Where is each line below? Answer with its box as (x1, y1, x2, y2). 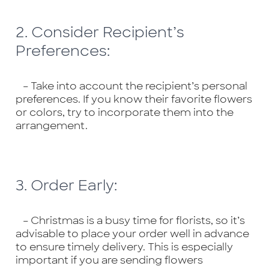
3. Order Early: (15, 176, 117, 195)
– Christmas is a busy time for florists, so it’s (15, 214, 245, 228)
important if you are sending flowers (15, 253, 203, 267)
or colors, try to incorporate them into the (15, 106, 234, 119)
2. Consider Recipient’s (15, 23, 184, 42)
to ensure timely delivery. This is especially (15, 240, 233, 254)
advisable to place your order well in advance (15, 227, 249, 241)
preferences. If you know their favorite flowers (15, 92, 252, 106)
